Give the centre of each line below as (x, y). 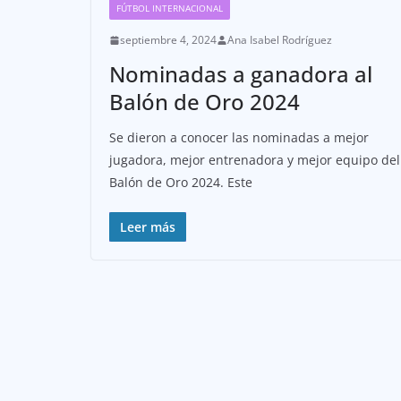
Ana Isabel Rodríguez (280, 40)
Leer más (148, 227)
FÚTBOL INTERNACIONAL (170, 9)
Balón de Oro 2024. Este (181, 183)
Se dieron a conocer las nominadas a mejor (239, 138)
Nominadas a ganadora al (241, 74)
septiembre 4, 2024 (168, 40)
